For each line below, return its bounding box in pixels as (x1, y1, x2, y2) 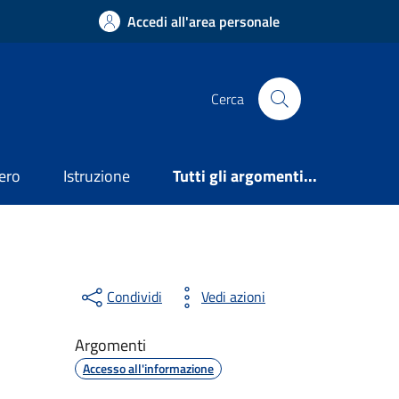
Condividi (106, 286, 162, 308)
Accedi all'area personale (127, 11, 280, 32)
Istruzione (63, 164, 131, 189)
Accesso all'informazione (82, 358, 214, 378)
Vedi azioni (200, 286, 265, 308)
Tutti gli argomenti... (173, 164, 317, 189)
